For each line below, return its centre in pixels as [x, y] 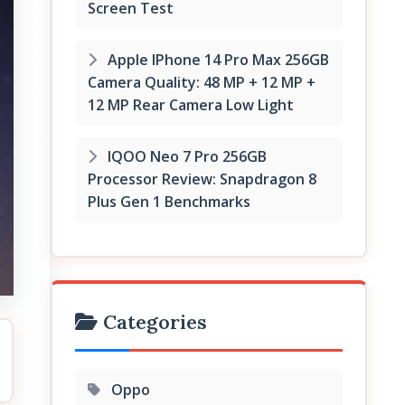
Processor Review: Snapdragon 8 [202, 179]
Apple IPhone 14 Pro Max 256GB [217, 60]
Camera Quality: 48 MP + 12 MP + [202, 82]
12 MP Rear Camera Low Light [191, 105]
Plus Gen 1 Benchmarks [169, 202]
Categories [152, 322]
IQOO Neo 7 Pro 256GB [185, 156]
